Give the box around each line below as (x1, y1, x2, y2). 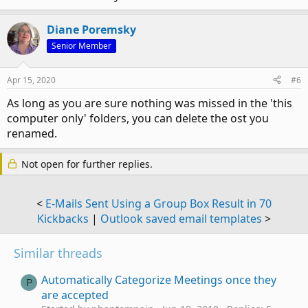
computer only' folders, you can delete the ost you (7, 110, 269, 126)
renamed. (7, 125, 57, 141)
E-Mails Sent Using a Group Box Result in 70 (45, 195, 272, 211)
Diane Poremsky (47, 21, 136, 37)
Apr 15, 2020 (7, 74, 56, 86)
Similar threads (14, 244, 102, 261)
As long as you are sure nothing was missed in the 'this (7, 95, 292, 111)
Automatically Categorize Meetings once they (41, 272, 276, 287)
